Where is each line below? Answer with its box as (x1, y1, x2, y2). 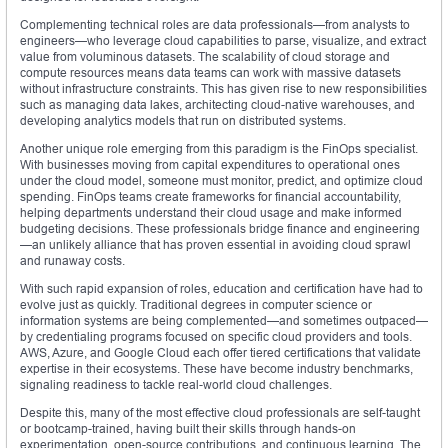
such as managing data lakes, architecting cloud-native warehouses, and (20, 97, 415, 113)
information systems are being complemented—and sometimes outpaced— (20, 313, 428, 329)
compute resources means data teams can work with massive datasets (20, 65, 401, 81)
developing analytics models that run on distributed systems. (20, 113, 346, 129)
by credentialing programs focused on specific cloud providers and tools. (20, 329, 412, 345)
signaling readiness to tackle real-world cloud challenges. (20, 377, 332, 393)
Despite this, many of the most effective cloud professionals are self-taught (20, 405, 420, 421)
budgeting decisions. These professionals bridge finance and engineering (20, 221, 420, 237)
